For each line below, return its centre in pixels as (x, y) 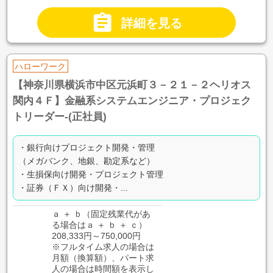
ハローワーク (41, 66)
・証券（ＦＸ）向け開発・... (73, 188)
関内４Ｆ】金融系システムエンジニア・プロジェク (132, 101)
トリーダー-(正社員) (59, 116)
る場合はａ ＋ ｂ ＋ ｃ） (99, 225)
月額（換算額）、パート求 (103, 257)
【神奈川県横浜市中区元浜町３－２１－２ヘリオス (132, 85)
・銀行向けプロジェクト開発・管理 (86, 148)
